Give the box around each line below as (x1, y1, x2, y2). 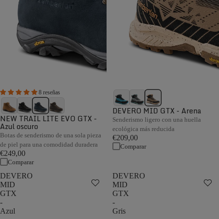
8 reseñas (39, 89, 60, 96)
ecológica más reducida (112, 125, 175, 132)
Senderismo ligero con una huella (112, 116, 201, 123)
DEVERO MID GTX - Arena (112, 105, 201, 116)
